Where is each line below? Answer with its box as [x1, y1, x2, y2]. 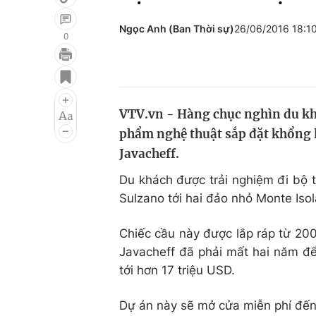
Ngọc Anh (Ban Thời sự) [119, 23, 234, 35]
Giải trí [23, 61, 60, 75]
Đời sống [196, 61, 246, 75]
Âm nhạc [23, 115, 73, 129]
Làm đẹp [196, 115, 246, 129]
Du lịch [196, 88, 234, 102]
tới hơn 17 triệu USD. [119, 263, 235, 277]
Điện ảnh [23, 88, 73, 102]
